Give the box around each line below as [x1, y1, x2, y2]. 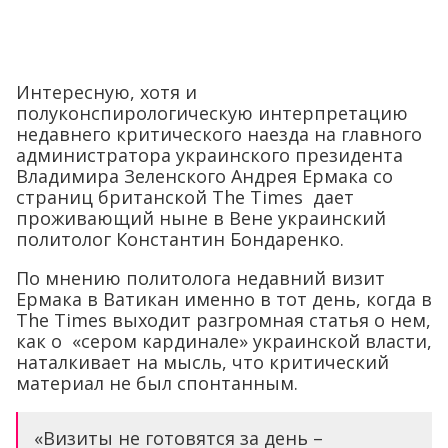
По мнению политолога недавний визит [16, 265, 385, 290]
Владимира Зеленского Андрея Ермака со [16, 163, 393, 188]
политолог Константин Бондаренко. [16, 226, 344, 251]
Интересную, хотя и [16, 79, 197, 104]
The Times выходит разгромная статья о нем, [16, 307, 431, 332]
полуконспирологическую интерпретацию [16, 100, 408, 125]
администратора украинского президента [16, 142, 403, 167]
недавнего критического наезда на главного [16, 121, 422, 146]
